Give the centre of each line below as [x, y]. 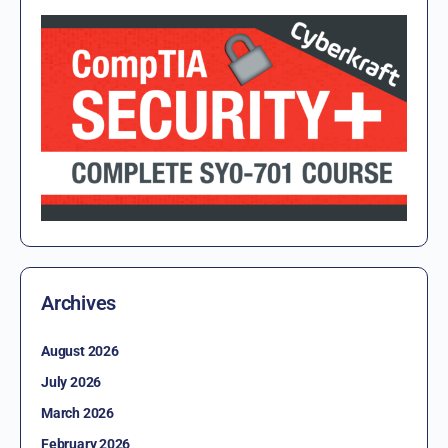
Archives [79, 303]
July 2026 [71, 382]
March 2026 [77, 413]
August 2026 [80, 351]
